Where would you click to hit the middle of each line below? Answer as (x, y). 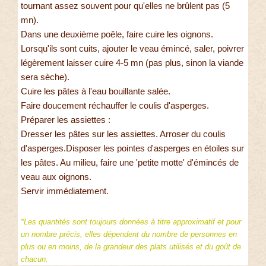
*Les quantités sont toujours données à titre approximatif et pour (131, 222)
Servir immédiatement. (65, 191)
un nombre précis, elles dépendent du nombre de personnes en (129, 235)
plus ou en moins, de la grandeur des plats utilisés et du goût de (131, 247)
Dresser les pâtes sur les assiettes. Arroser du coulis (123, 134)
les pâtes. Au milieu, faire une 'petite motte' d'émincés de (130, 163)
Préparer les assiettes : (66, 120)
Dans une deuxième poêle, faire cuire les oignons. (117, 34)
